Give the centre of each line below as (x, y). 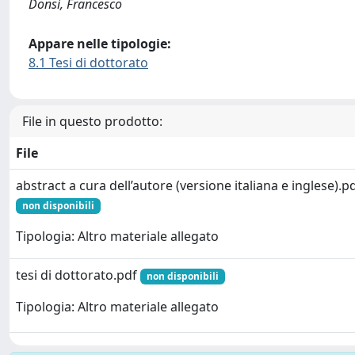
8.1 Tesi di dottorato (88, 63)
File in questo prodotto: (92, 121)
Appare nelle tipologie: (100, 44)
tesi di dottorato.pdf (78, 275)
